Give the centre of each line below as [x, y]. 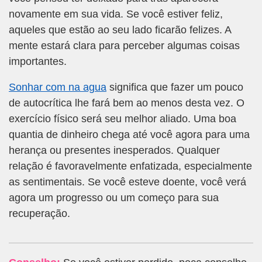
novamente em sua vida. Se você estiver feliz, [116, 14]
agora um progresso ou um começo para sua [114, 197]
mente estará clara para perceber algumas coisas [124, 46]
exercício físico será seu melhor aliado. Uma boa [123, 118]
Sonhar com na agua [58, 87]
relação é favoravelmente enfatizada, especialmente [130, 166]
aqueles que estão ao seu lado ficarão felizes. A [120, 30]
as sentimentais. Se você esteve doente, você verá [127, 182]
